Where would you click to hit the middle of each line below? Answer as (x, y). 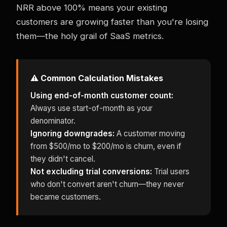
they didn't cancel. (63, 159)
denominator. (53, 121)
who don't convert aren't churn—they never (107, 184)
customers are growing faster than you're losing (112, 22)
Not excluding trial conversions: (91, 171)
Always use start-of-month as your (91, 108)
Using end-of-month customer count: (102, 95)
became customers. (66, 197)
